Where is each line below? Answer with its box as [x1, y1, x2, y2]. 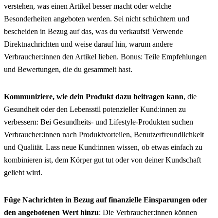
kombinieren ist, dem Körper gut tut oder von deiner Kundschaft [4, 156, 201, 164]
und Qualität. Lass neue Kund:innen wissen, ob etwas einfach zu [4, 143, 202, 152]
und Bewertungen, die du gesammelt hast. [4, 65, 132, 74]
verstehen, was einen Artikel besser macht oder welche [4, 2, 171, 11]
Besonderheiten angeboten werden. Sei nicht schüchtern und [4, 15, 189, 23]
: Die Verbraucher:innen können [99, 208, 197, 217]
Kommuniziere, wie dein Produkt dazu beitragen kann [4, 92, 183, 101]
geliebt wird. [4, 168, 42, 177]
